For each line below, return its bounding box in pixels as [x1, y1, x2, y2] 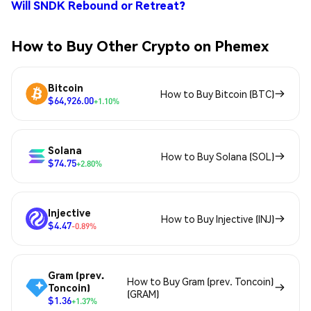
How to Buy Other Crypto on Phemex [11, 35, 269, 55]
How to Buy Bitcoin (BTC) [160, 87, 274, 101]
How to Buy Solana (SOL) [161, 150, 274, 163]
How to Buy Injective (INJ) [161, 212, 274, 226]
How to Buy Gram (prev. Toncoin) [127, 275, 274, 288]
